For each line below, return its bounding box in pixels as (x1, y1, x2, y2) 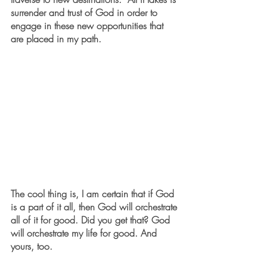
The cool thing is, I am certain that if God (11, 187, 177, 200)
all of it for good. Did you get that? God (11, 213, 173, 226)
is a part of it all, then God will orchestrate (11, 200, 180, 213)
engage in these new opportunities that (11, 19, 166, 32)
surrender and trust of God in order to (11, 6, 160, 19)
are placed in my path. (11, 32, 104, 45)
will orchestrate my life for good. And (11, 226, 160, 240)
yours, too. (11, 239, 52, 253)
